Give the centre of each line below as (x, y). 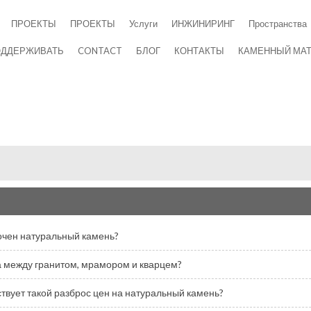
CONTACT (100, 51)
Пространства (278, 24)
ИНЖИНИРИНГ (203, 24)
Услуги (143, 24)
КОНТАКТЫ (199, 51)
